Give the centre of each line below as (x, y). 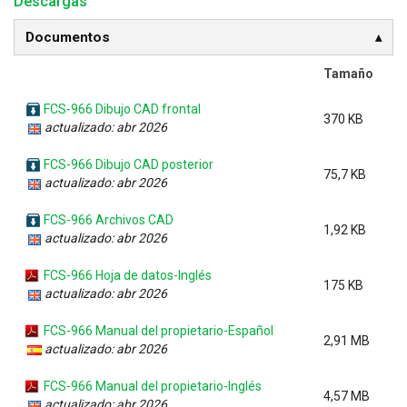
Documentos (68, 37)
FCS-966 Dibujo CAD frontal (122, 109)
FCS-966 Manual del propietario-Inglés (153, 386)
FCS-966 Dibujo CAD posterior (129, 164)
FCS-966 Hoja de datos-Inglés (128, 275)
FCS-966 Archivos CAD (109, 219)
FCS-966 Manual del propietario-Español (159, 330)
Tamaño (348, 73)
